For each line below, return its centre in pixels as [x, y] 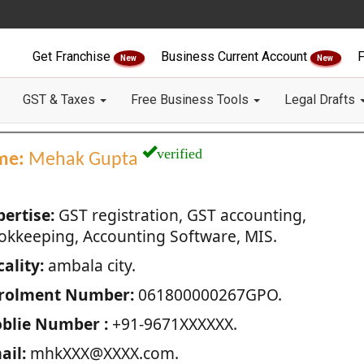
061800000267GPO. [208, 295]
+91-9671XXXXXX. [172, 324]
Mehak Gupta [83, 160]
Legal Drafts [321, 100]
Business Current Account [236, 56]
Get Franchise [73, 56]
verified [179, 151]
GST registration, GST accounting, [180, 215]
